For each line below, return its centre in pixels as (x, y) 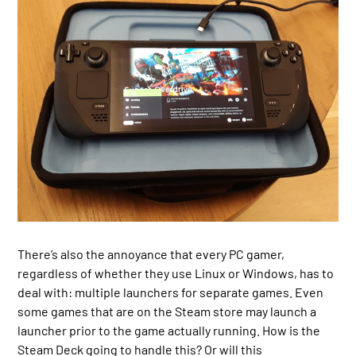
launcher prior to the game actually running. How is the (169, 330)
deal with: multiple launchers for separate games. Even (171, 292)
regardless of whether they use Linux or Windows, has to (176, 273)
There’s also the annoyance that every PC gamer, (151, 253)
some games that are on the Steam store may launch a (167, 311)
